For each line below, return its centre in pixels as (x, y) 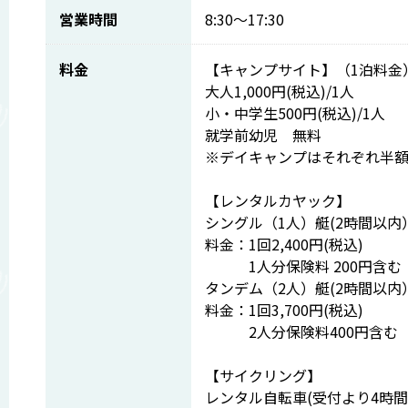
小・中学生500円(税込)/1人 (295, 113)
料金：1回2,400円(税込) (284, 244)
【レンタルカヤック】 (278, 200)
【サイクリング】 (263, 375)
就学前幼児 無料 (263, 135)
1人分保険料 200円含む (303, 266)
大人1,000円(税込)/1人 (280, 91)
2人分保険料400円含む (301, 331)
